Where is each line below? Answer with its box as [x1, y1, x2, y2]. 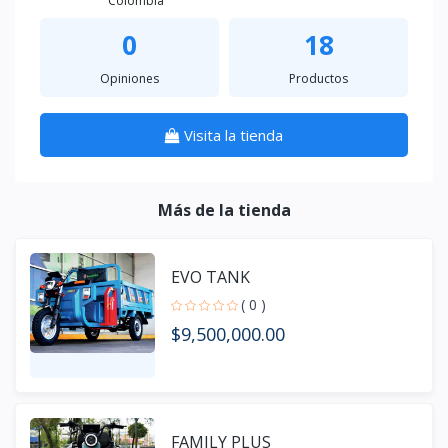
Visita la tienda [184, 124, 283, 145]
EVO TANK [171, 266, 250, 289]
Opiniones [100, 69, 159, 87]
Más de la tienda [157, 198, 291, 221]
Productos [289, 69, 348, 87]
